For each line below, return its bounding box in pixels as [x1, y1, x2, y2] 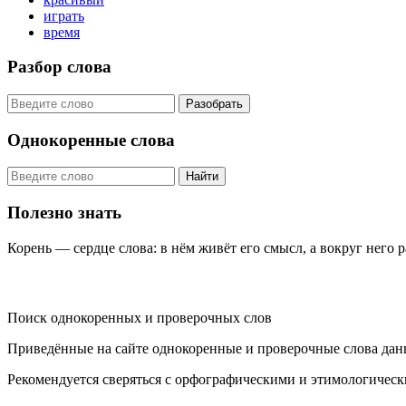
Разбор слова [7, 57, 111, 77]
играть [43, 7, 84, 24]
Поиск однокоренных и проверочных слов [7, 309, 272, 325]
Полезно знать [7, 203, 121, 223]
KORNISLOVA [7, 270, 144, 295]
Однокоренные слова [7, 130, 175, 150]
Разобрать [186, 96, 243, 111]
